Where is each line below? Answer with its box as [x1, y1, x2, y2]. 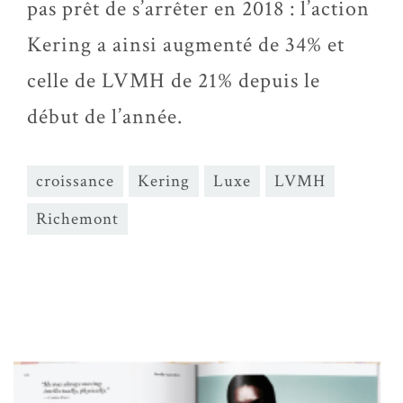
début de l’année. [27, 103, 183, 130]
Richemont [36, 208, 119, 230]
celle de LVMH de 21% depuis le [27, 67, 320, 94]
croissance [36, 170, 114, 193]
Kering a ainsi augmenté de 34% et [27, 31, 345, 58]
